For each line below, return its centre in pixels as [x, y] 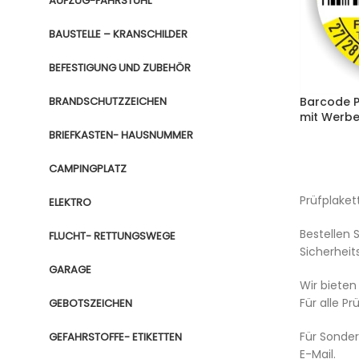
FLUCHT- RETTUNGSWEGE [112, 236]
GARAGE [70, 270]
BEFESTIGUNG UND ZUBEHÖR [120, 68]
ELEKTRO [70, 202]
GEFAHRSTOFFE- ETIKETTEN [115, 337]
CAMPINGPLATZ [88, 169]
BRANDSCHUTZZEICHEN [108, 101]
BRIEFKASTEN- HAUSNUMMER [121, 135]
